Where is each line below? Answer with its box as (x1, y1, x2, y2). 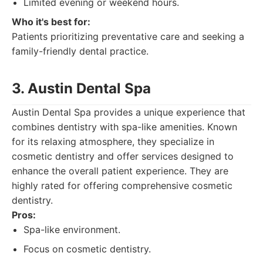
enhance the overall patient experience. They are (12, 165, 228, 177)
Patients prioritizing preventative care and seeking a (12, 31, 244, 42)
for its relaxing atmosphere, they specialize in (12, 136, 214, 147)
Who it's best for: (12, 16, 90, 28)
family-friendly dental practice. (12, 45, 149, 57)
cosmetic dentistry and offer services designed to (12, 150, 234, 162)
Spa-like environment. (23, 224, 120, 235)
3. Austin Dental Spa (12, 80, 151, 97)
